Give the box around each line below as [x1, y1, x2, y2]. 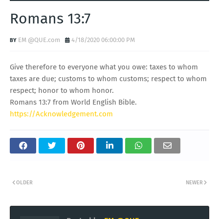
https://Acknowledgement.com [10, 109, 113, 118]
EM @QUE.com [18, 36, 60, 44]
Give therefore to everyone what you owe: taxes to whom [10, 62, 198, 71]
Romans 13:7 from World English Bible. [10, 97, 137, 107]
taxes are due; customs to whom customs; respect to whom [10, 74, 207, 83]
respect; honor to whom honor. [10, 86, 114, 95]
